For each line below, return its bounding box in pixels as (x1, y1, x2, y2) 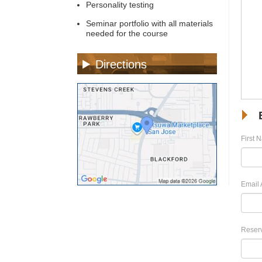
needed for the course (86, 29, 168, 39)
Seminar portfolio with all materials (86, 19, 213, 29)
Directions (95, 58, 147, 71)
